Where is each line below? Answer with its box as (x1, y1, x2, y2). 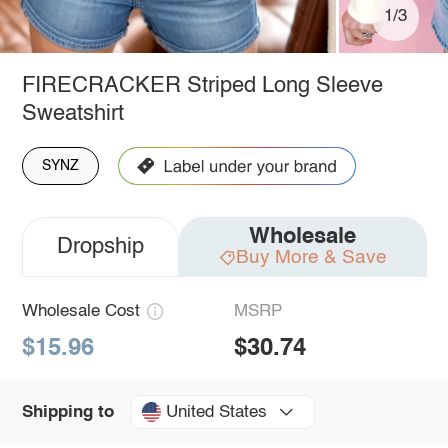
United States (165, 403, 267, 421)
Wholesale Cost (21, 302, 140, 320)
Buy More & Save (235, 247, 387, 267)
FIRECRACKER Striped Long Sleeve (21, 74, 383, 97)
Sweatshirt (21, 102, 124, 125)
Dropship (56, 235, 144, 258)
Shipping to (21, 403, 114, 421)
